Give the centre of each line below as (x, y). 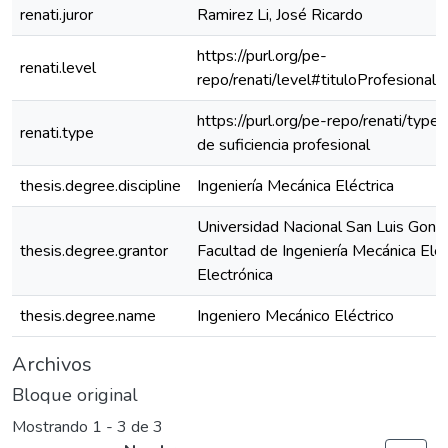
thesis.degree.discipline (100, 186)
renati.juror (56, 15)
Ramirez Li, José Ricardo (280, 15)
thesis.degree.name (88, 316)
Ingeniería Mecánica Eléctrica (295, 186)
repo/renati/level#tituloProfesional (316, 80)
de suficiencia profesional (283, 145)
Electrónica (235, 275)
